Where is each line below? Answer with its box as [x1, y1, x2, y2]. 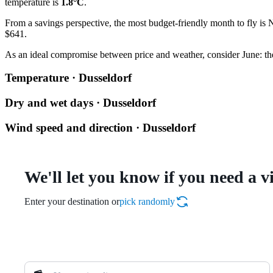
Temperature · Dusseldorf [5, 71, 132, 85]
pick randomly [119, 196, 175, 207]
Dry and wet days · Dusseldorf [5, 96, 156, 109]
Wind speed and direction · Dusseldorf [5, 121, 196, 134]
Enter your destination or [24, 196, 119, 207]
